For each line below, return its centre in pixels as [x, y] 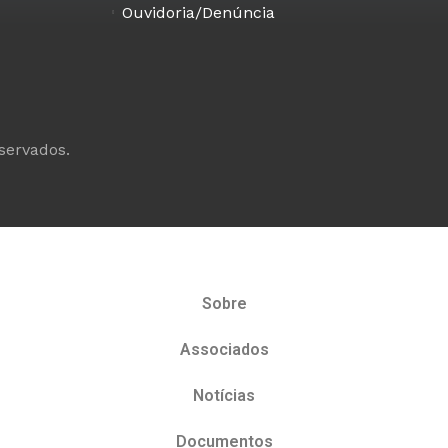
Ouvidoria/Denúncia [198, 13]
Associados [224, 349]
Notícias [224, 395]
